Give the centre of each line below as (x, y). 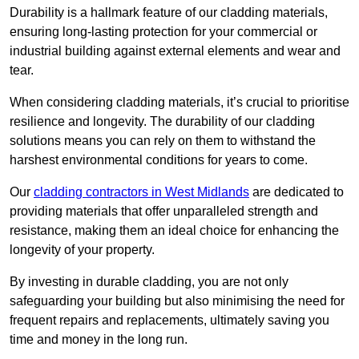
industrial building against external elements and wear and (175, 50)
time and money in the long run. (99, 339)
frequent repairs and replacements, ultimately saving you (169, 320)
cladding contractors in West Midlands (141, 192)
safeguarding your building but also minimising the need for (177, 301)
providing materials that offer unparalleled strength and (164, 211)
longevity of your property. (84, 249)
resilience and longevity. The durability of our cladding (162, 121)
